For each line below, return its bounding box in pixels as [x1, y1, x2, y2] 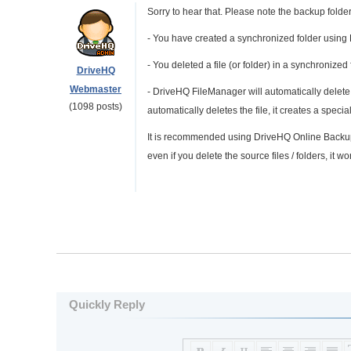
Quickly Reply [69, 298, 145, 311]
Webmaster [70, 84, 121, 95]
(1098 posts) [69, 101, 122, 112]
